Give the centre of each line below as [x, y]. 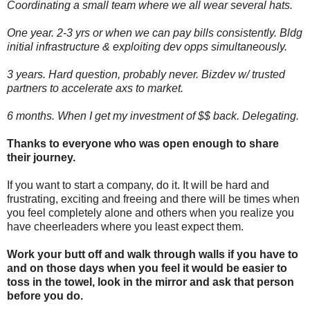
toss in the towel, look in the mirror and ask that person [151, 282]
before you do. [45, 296]
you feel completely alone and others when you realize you [151, 213]
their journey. [41, 157]
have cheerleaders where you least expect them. [125, 227]
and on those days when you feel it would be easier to [147, 268]
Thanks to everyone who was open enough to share [143, 144]
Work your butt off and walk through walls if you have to [153, 254]
